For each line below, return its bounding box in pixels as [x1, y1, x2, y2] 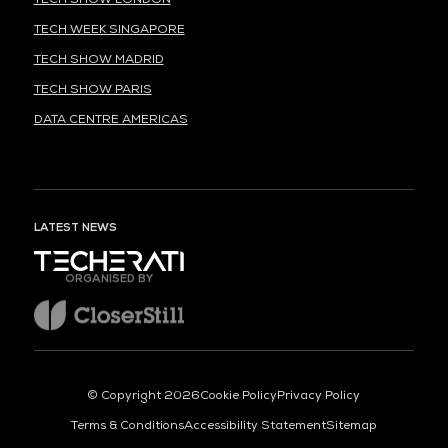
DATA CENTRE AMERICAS [33, 111, 188, 127]
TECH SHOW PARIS [33, 81, 152, 97]
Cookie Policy [200, 387, 278, 403]
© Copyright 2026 [87, 387, 201, 403]
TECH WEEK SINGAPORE [33, 21, 185, 37]
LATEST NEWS [33, 219, 117, 234]
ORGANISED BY [64, 265, 153, 280]
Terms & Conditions [70, 417, 184, 433]
